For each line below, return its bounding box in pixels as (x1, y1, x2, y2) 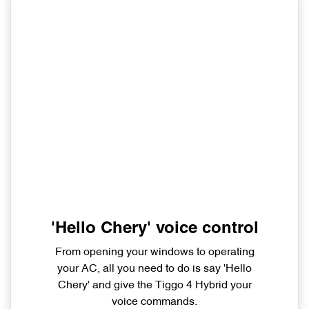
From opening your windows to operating (54, 246, 255, 258)
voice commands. (112, 296, 197, 308)
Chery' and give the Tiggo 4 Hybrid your (57, 279, 252, 291)
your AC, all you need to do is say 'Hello (57, 263, 252, 275)
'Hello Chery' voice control (50, 221, 259, 237)
